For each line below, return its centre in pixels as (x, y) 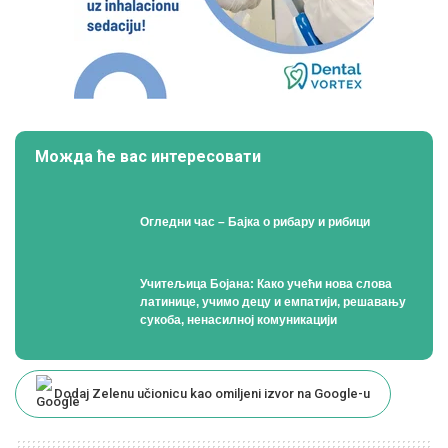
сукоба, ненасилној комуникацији (238, 319)
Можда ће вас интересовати (148, 157)
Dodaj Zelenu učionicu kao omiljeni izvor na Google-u (212, 394)
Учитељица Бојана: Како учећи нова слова (266, 283)
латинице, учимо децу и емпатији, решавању (273, 301)
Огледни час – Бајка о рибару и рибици (255, 222)
